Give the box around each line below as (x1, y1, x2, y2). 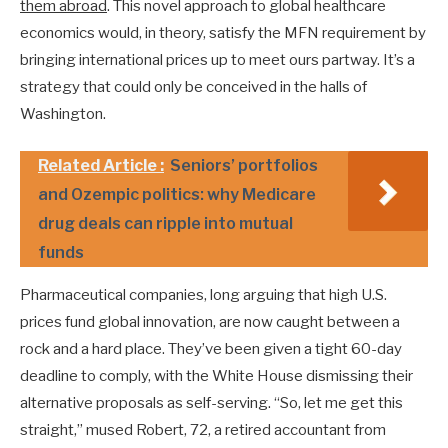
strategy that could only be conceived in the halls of (20, 78, 367, 97)
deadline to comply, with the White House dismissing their (20, 367, 413, 386)
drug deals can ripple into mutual (38, 214, 293, 234)
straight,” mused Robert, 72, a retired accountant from (20, 421, 386, 440)
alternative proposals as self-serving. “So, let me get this (20, 394, 403, 413)
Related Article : (38, 156, 164, 176)
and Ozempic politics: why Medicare (38, 185, 316, 205)
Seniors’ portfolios (170, 156, 318, 176)
